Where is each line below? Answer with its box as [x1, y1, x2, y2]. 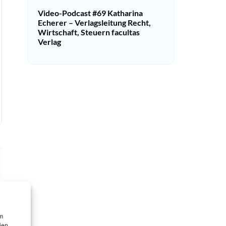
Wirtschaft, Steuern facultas [38, 27, 140, 37]
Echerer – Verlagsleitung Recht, [38, 18, 151, 28]
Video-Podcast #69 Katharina [38, 8, 143, 18]
